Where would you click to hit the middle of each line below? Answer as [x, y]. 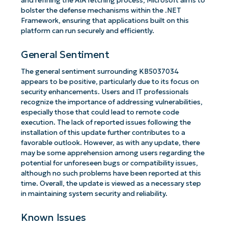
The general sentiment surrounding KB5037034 [100, 72]
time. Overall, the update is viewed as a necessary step [111, 184]
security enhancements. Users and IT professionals [105, 92]
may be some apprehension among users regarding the [112, 153]
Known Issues [53, 217]
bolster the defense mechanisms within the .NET [101, 11]
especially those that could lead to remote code [100, 112]
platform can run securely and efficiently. [87, 31]
